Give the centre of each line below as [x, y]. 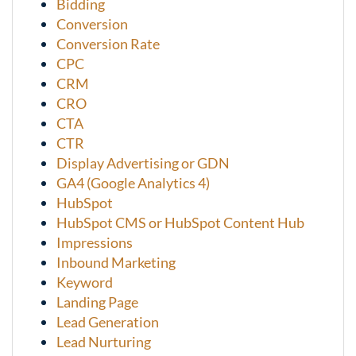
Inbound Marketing [116, 263]
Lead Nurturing [104, 342]
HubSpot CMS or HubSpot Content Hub [180, 223]
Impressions [95, 243]
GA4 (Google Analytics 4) [133, 183]
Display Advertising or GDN [143, 163]
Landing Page [97, 302]
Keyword [85, 282]
